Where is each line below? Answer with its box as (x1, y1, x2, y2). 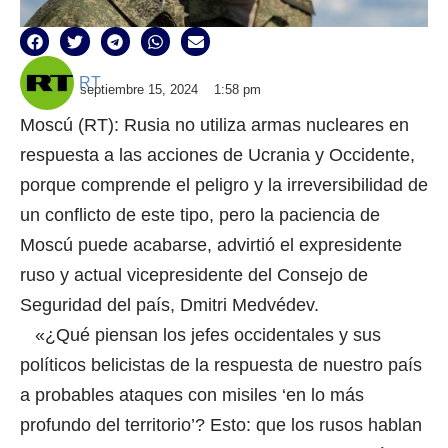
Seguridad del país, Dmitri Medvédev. (20, 295, 319, 316)
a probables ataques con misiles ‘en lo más (20, 385, 364, 406)
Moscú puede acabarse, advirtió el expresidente (20, 235, 402, 256)
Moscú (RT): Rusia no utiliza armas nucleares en (20, 115, 409, 136)
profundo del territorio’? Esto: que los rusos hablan (20, 415, 422, 436)
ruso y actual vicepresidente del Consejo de (20, 265, 368, 286)
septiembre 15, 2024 (80, 82, 198, 98)
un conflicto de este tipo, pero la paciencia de (20, 205, 380, 226)
